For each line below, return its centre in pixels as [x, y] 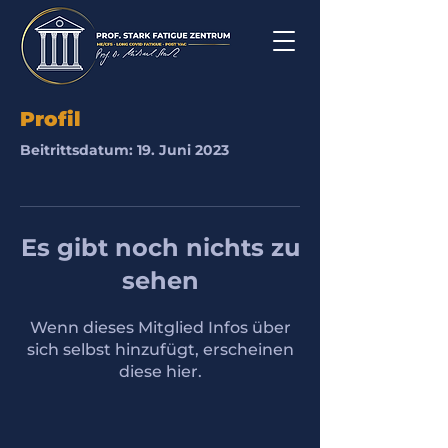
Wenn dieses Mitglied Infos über [160, 327]
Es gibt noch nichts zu [160, 247]
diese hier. [160, 371]
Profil [50, 119]
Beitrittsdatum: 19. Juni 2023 [124, 150]
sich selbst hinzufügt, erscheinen [160, 349]
